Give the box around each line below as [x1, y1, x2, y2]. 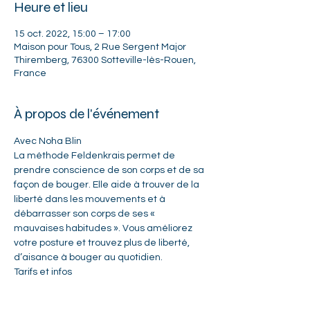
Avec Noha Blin [14, 136, 82, 146]
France [14, 69, 46, 78]
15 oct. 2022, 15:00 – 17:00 [14, 29, 131, 39]
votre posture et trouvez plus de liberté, [14, 238, 192, 248]
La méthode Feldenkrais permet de [14, 151, 177, 161]
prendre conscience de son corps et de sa [14, 165, 206, 175]
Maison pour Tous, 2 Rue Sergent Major [14, 42, 186, 52]
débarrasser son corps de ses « [14, 209, 157, 219]
